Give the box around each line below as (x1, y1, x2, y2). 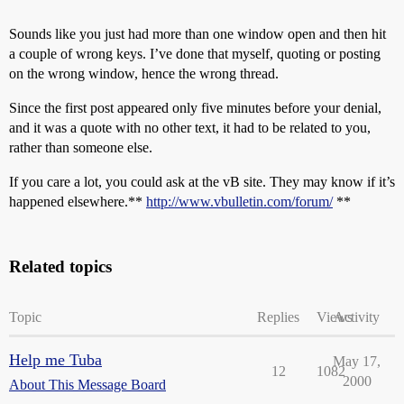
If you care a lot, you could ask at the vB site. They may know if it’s (9, 174, 395, 189)
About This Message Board (9, 377, 166, 392)
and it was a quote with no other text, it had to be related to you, (9, 120, 371, 135)
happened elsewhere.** (9, 194, 146, 209)
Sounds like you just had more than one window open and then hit (9, 26, 386, 41)
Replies (257, 309, 299, 325)
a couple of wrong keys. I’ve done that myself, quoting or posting (9, 46, 381, 61)
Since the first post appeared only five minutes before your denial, (9, 100, 381, 115)
